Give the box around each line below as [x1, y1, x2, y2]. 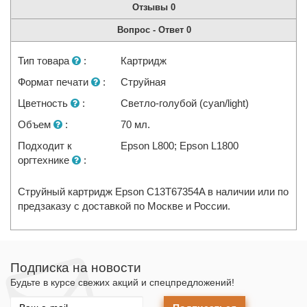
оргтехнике [18, 154, 73, 166]
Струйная [121, 76, 167, 88]
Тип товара [18, 55, 73, 66]
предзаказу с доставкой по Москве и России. [18, 200, 231, 212]
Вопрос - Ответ [116, 25, 186, 35]
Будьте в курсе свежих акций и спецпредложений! [10, 277, 234, 288]
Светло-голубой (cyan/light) [121, 97, 249, 109]
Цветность [18, 97, 71, 109]
